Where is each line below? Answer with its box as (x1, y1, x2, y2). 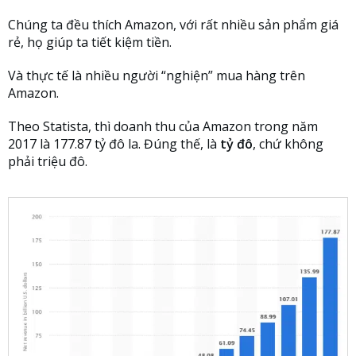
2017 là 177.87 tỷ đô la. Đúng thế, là (8, 134, 217, 153)
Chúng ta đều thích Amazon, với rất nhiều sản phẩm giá (8, 15, 339, 33)
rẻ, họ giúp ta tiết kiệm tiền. (8, 33, 172, 51)
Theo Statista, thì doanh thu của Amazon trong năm (8, 117, 318, 135)
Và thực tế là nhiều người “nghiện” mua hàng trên (8, 66, 305, 84)
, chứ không (253, 134, 323, 153)
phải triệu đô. (8, 152, 87, 170)
